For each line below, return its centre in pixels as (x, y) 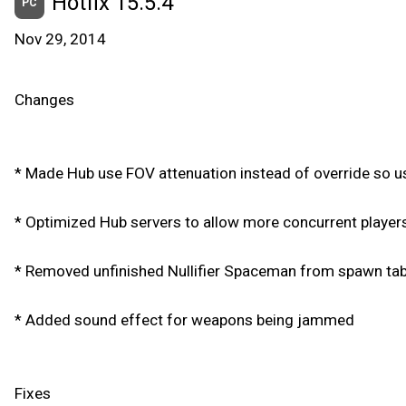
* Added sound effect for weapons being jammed (184, 320)
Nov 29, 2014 (60, 39)
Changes (44, 100)
